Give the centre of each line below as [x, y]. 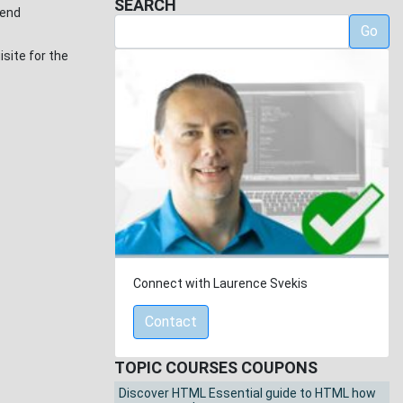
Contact [171, 322]
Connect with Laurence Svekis [220, 284]
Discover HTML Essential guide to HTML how [247, 394]
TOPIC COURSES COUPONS [216, 368]
